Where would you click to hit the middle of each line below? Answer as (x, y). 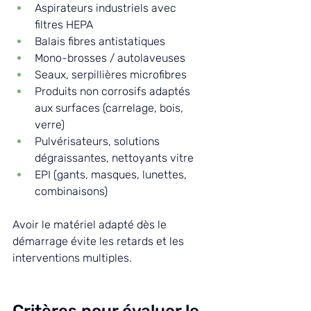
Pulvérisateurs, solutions (99, 141)
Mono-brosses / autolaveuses (110, 58)
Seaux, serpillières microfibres (111, 74)
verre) (50, 124)
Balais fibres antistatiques (100, 41)
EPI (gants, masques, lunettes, (112, 174)
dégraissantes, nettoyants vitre (114, 158)
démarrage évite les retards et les (100, 241)
